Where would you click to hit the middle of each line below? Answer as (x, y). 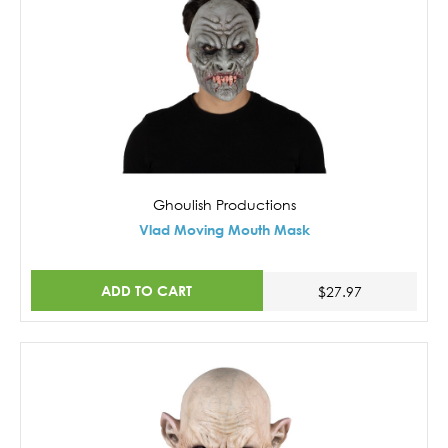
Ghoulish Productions (224, 204)
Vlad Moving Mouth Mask (224, 229)
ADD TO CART (147, 291)
